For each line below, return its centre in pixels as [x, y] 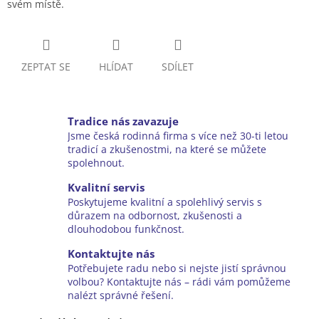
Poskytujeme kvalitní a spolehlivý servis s [165, 202]
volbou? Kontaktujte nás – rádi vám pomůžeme [179, 282]
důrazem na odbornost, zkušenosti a [155, 216]
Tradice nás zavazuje [123, 122]
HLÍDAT [116, 67]
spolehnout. [96, 163]
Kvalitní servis [106, 188]
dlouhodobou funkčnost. [126, 229]
